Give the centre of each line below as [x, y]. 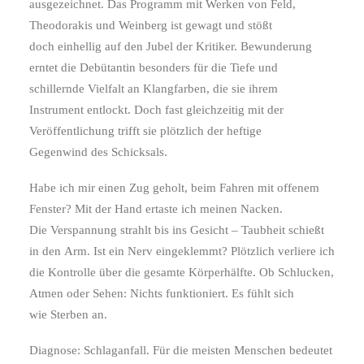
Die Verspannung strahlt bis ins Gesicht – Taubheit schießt [177, 230]
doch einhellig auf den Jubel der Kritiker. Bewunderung [171, 46]
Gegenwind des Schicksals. [98, 152]
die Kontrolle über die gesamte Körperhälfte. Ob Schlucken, [182, 272]
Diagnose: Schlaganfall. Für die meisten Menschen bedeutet [181, 350]
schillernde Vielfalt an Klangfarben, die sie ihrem [154, 89]
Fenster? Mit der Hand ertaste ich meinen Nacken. [156, 209]
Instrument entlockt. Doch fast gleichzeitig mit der [156, 110]
